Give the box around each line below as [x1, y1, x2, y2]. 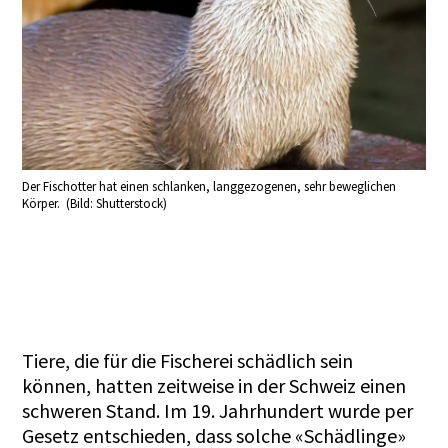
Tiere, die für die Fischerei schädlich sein [22, 348, 354, 373]
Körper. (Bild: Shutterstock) [22, 195, 168, 212]
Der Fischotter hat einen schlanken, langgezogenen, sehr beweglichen [22, 178, 397, 195]
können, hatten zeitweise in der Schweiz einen [22, 373, 407, 398]
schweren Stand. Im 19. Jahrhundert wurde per [22, 398, 414, 423]
